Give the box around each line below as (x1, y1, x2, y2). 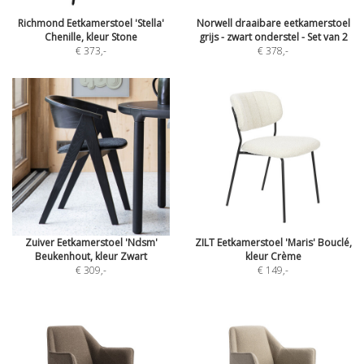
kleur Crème (245, 249, 301, 263)
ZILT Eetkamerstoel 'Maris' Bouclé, (194, 236, 352, 249)
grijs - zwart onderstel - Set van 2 (198, 30, 348, 44)
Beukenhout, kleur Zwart (35, 249, 147, 263)
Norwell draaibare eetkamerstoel (196, 16, 350, 30)
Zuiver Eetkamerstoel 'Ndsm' (24, 236, 158, 249)
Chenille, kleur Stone (45, 30, 137, 44)
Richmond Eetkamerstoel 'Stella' (18, 16, 164, 30)
